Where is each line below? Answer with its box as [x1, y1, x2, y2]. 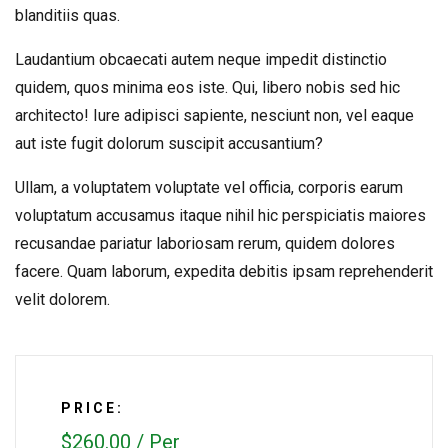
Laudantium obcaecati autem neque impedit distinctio [15, 50, 387, 69]
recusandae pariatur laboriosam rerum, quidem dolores [15, 234, 395, 253]
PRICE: [61, 400, 124, 416]
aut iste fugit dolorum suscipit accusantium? [15, 134, 323, 153]
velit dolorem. [15, 290, 110, 309]
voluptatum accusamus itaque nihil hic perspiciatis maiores [15, 206, 426, 225]
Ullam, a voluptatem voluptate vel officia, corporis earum [15, 178, 403, 197]
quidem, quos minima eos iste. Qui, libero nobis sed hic [15, 78, 400, 97]
